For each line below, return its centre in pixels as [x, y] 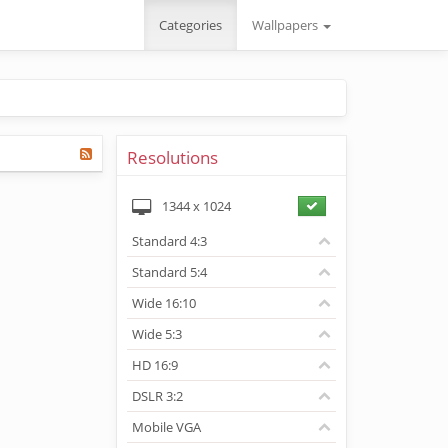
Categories [190, 25]
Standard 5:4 [170, 272]
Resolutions [173, 157]
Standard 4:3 [170, 241]
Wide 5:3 [157, 334]
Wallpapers [286, 25]
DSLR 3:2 [158, 396]
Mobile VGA [167, 427]
